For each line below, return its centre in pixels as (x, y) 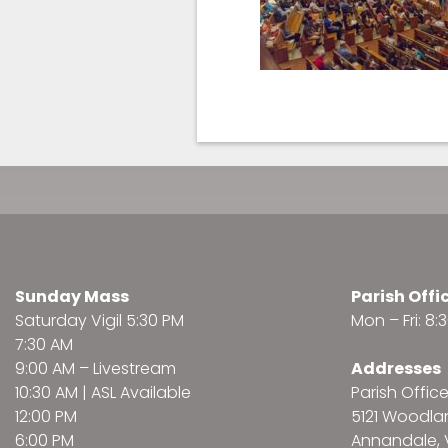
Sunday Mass (72, 297)
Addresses (396, 369)
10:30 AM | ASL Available (103, 393)
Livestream (134, 369)
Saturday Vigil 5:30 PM (99, 321)
